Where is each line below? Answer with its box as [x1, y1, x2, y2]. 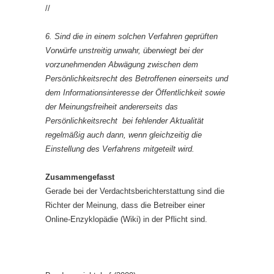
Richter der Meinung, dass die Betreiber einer [45, 201, 205, 210]
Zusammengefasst [45, 172, 114, 182]
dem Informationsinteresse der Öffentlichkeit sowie [45, 88, 225, 97]
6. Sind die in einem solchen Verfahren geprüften [45, 32, 218, 41]
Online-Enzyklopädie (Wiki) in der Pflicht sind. [45, 215, 207, 224]
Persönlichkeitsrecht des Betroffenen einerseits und [45, 74, 228, 83]
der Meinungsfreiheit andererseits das [45, 102, 178, 111]
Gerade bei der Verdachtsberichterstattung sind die [45, 187, 224, 196]
